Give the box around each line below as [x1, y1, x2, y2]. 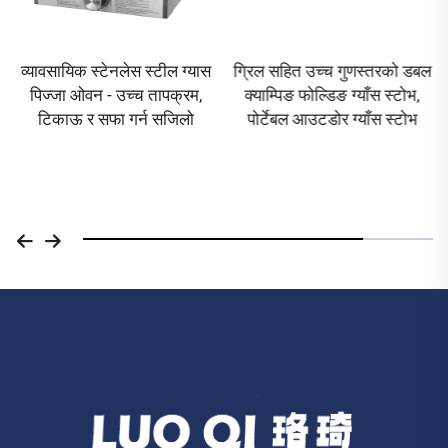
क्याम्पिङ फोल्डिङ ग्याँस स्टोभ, [244, 85, 420, 106]
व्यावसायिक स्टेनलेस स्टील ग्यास [20, 61, 211, 82]
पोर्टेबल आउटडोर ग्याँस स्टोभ [247, 109, 418, 130]
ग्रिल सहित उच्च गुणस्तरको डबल [233, 61, 432, 82]
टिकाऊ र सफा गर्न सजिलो [37, 109, 194, 130]
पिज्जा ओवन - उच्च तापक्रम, [29, 85, 202, 106]
